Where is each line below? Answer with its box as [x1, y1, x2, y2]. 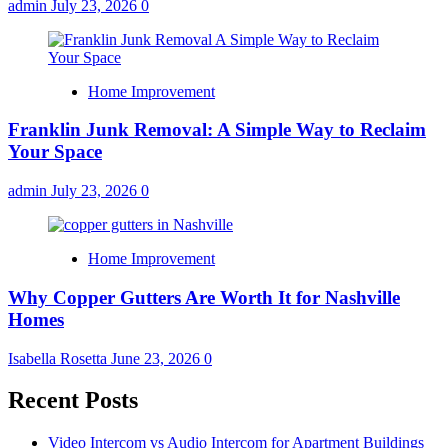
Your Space [8, 141, 102, 163]
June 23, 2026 [111, 349, 204, 367]
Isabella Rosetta [8, 349, 111, 367]
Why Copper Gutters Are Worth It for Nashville [8, 286, 400, 308]
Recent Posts [8, 387, 138, 414]
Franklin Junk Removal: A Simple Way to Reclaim [8, 119, 426, 141]
